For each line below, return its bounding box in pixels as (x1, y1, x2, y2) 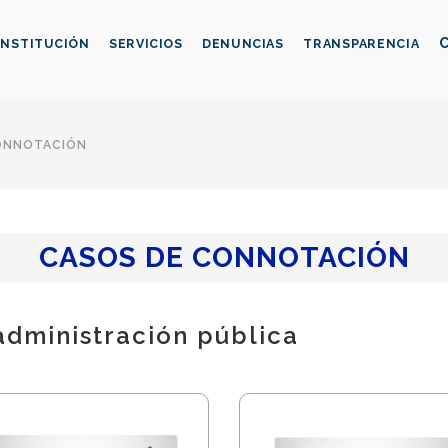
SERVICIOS (108, 36, 183, 52)
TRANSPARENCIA (303, 36, 420, 52)
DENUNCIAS (202, 36, 284, 52)
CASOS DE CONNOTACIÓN (38, 241, 410, 274)
